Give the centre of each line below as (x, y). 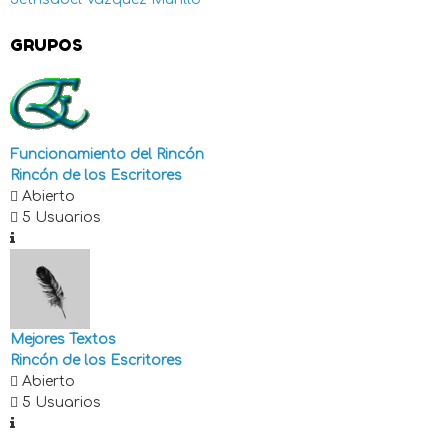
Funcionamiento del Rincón (107, 154)
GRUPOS (46, 45)
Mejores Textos (63, 339)
